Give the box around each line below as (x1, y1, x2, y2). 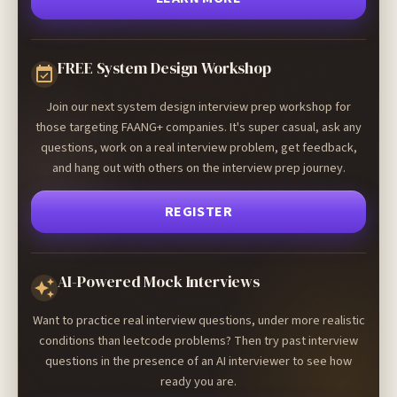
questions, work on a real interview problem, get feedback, (40, 138, 357, 158)
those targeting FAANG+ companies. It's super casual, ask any (35, 118, 362, 137)
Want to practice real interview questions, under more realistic (32, 311, 365, 331)
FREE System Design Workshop (58, 58, 271, 80)
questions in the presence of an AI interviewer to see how (45, 352, 352, 371)
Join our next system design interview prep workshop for (46, 97, 351, 117)
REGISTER (164, 202, 233, 222)
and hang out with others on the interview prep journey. (51, 159, 346, 178)
